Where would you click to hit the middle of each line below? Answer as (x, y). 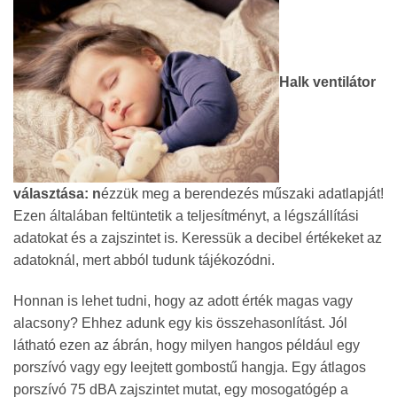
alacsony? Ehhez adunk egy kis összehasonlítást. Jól (180, 323)
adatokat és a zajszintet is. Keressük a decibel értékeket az (198, 238)
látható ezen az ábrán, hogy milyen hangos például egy (187, 346)
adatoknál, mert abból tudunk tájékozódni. (144, 261)
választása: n (57, 194)
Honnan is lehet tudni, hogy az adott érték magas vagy (183, 301)
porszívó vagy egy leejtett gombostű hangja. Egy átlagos (190, 368)
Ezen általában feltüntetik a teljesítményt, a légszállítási (186, 216)
